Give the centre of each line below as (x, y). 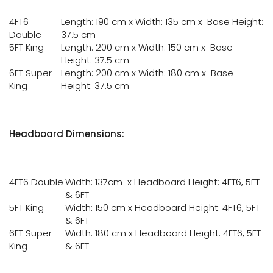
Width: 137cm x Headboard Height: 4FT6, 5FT (162, 182)
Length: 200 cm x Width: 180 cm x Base (147, 73)
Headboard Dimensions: (67, 134)
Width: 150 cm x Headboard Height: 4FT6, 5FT (163, 207)
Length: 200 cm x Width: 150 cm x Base (147, 47)
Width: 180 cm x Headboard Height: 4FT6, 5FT (163, 233)
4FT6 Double (36, 182)
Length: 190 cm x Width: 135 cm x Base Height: (162, 22)
